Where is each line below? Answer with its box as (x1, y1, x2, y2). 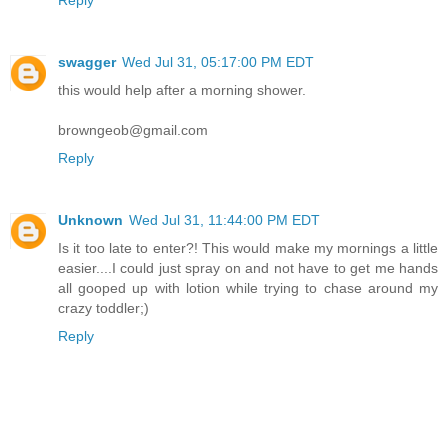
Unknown (58, 212, 123, 229)
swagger (58, 54, 116, 71)
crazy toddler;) (58, 300, 149, 317)
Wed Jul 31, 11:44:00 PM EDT (129, 212, 320, 229)
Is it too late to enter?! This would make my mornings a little (58, 240, 438, 257)
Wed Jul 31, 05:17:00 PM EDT (122, 54, 314, 71)
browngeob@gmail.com (58, 122, 208, 139)
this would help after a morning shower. (58, 82, 306, 99)
